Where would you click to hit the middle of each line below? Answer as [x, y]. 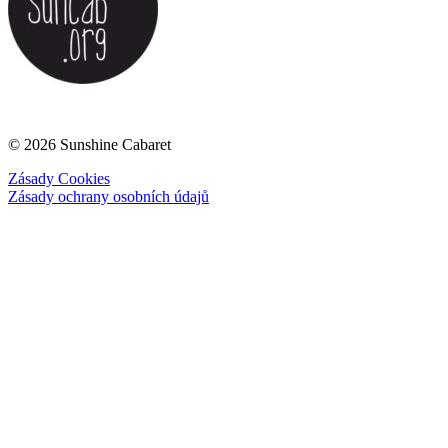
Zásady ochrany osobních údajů [108, 197]
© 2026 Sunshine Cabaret [89, 145]
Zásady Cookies [59, 179]
